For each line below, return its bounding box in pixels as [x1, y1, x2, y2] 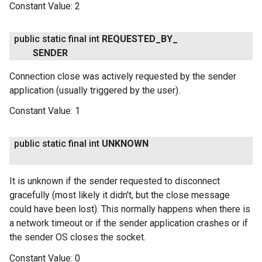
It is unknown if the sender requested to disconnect [9, 175, 220, 187]
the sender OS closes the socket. [9, 232, 146, 243]
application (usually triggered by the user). [9, 85, 180, 96]
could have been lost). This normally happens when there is [9, 204, 250, 215]
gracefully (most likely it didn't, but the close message [9, 189, 230, 201]
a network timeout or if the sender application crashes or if [9, 218, 248, 229]
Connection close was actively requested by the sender [9, 71, 236, 82]
